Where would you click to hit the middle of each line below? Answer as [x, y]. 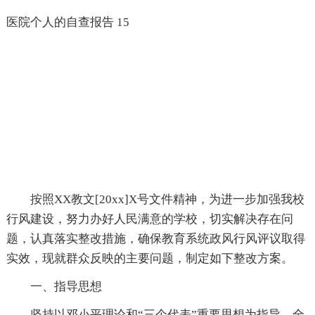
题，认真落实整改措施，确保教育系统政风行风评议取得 [155, 238]
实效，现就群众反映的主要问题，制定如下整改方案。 [149, 258]
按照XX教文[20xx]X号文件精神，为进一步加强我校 [167, 199]
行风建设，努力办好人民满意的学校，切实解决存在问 [149, 219]
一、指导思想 [66, 286]
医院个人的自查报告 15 [67, 22]
